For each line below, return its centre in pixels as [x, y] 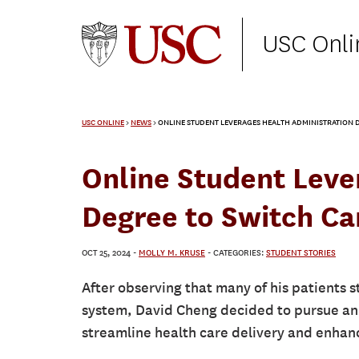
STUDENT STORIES [301, 253]
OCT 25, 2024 [106, 253]
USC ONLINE [103, 123]
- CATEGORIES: [237, 253]
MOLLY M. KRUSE [172, 253]
